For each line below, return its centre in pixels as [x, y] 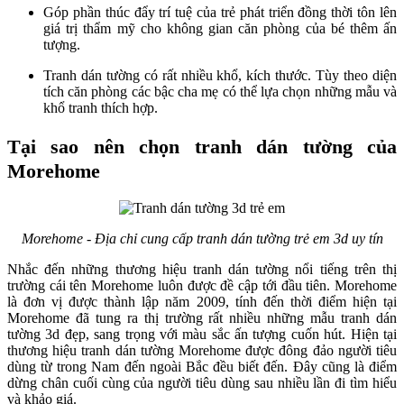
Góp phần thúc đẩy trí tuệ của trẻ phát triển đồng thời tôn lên [220, 12]
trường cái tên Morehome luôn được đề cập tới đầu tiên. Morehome [202, 286]
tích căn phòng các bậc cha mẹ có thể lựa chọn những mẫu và [220, 91]
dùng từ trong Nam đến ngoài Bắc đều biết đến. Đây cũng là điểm [202, 367]
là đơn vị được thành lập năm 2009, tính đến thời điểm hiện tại [202, 302]
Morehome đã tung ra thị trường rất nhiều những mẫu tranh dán [202, 318]
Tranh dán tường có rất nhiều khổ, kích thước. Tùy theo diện [220, 75]
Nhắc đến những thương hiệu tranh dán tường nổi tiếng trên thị [202, 270]
